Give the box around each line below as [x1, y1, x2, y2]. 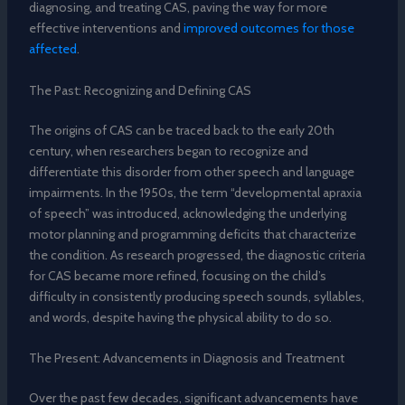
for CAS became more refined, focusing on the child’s [28, 267, 326, 284]
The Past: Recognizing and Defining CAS [28, 81, 251, 99]
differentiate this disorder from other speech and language [28, 163, 354, 180]
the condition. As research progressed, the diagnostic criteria [28, 246, 365, 263]
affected [28, 41, 77, 58]
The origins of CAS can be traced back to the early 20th [28, 121, 334, 138]
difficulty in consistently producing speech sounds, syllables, [28, 287, 364, 305]
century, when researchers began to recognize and [28, 142, 308, 159]
